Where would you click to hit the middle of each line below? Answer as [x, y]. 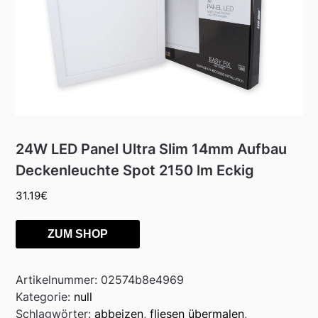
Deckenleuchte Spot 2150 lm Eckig [135, 171]
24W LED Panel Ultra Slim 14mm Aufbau [152, 149]
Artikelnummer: [59, 279]
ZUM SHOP [78, 234]
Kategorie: [45, 296]
